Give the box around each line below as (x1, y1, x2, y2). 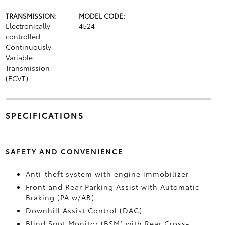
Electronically (5, 21, 50, 31)
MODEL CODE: (78, 11, 125, 20)
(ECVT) (5, 73, 28, 83)
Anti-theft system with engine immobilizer (25, 169, 189, 179)
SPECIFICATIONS (5, 109, 84, 121)
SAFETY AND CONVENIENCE (5, 146, 123, 156)
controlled (5, 31, 40, 41)
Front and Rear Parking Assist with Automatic (25, 182, 199, 192)
